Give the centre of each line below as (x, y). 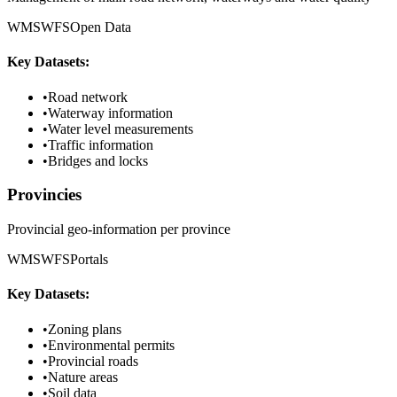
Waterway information (110, 113)
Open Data (101, 27)
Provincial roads (93, 361)
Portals (89, 260)
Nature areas (83, 377)
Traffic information (101, 144)
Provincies (44, 195)
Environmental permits (111, 345)
